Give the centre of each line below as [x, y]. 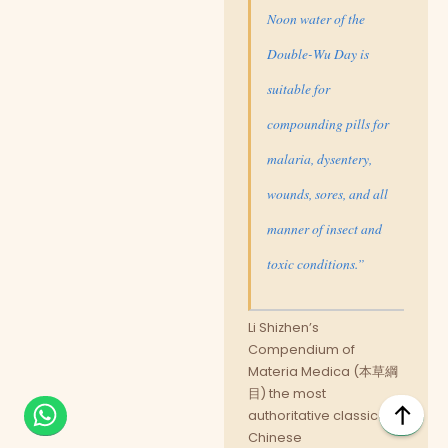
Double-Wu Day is [318, 53]
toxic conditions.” [316, 263]
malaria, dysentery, [319, 158]
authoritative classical [319, 415]
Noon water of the [316, 18]
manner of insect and [324, 228]
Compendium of [301, 349]
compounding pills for [328, 123]
